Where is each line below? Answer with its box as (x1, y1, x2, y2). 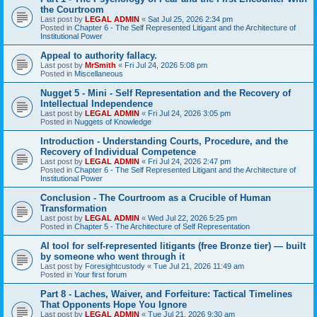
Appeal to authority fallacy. (40, 50, 157, 61)
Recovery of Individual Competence (40, 146, 196, 157)
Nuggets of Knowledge (74, 117, 151, 126)
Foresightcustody (85, 261, 145, 270)
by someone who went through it (40, 250, 185, 262)
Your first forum (74, 270, 127, 279)
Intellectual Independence (40, 98, 153, 109)
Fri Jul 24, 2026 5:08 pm (125, 60, 207, 69)
